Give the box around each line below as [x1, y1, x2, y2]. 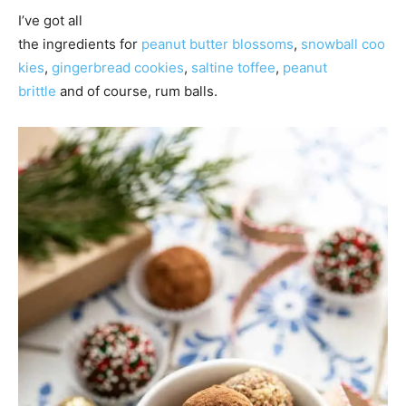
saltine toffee [191, 58, 275, 76]
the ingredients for [18, 34, 141, 53]
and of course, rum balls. [56, 82, 217, 100]
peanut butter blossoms [141, 34, 294, 53]
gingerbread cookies [52, 58, 184, 76]
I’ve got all [18, 11, 82, 29]
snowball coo [301, 34, 385, 53]
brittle [18, 82, 56, 100]
